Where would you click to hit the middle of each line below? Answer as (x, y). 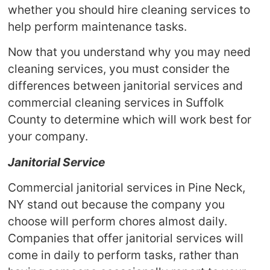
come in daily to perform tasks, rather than (124, 255)
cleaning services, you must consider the (119, 69)
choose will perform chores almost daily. (118, 221)
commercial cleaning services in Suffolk (116, 103)
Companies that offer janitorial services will (126, 238)
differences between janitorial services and (126, 86)
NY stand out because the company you (117, 205)
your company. (48, 137)
